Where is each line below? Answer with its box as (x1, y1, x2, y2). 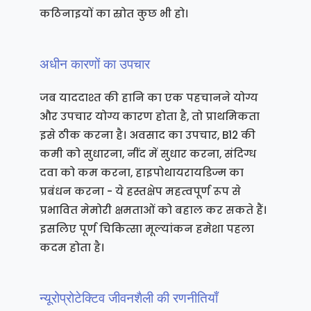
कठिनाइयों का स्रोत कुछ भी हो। (39, 6, 188, 21)
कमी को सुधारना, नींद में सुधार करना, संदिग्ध (39, 146, 256, 161)
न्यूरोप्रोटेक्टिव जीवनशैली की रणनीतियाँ (39, 289, 218, 306)
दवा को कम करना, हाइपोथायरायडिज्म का (39, 165, 244, 180)
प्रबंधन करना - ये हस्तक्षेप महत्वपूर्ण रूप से (39, 183, 241, 199)
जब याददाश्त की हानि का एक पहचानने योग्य (39, 90, 258, 105)
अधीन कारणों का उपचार (39, 55, 150, 72)
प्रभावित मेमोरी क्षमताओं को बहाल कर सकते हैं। (39, 202, 267, 217)
